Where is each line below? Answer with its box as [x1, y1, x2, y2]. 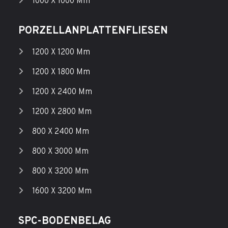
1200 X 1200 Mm [32, 47, 90, 58]
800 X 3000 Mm [32, 147, 89, 157]
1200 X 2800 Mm [32, 107, 92, 118]
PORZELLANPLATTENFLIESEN [18, 24, 168, 38]
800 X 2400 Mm [32, 127, 89, 137]
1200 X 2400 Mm [32, 87, 92, 98]
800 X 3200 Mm [32, 166, 89, 177]
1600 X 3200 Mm [32, 186, 92, 197]
